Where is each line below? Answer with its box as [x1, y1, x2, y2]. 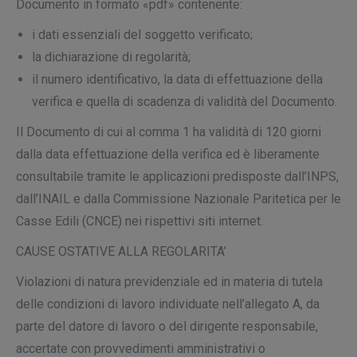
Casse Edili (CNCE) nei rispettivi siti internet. [16, 214, 263, 229]
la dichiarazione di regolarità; [32, 49, 190, 65]
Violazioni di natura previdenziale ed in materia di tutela [16, 274, 323, 289]
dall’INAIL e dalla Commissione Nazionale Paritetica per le [16, 191, 341, 206]
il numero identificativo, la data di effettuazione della [32, 72, 323, 87]
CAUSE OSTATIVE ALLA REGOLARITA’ [16, 244, 226, 259]
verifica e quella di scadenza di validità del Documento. [32, 94, 337, 109]
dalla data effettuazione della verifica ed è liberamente [16, 147, 320, 162]
